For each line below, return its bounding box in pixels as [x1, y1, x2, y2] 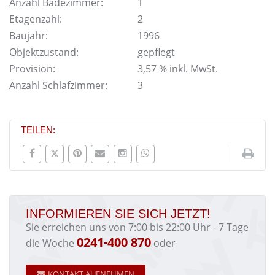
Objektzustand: [9, 45, 79, 59]
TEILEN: [21, 125, 55, 135]
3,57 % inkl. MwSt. [137, 62, 218, 76]
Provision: [9, 62, 55, 76]
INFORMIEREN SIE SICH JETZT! [26, 207, 211, 220]
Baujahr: [9, 29, 48, 42]
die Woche [26, 236, 77, 250]
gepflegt [137, 45, 175, 59]
